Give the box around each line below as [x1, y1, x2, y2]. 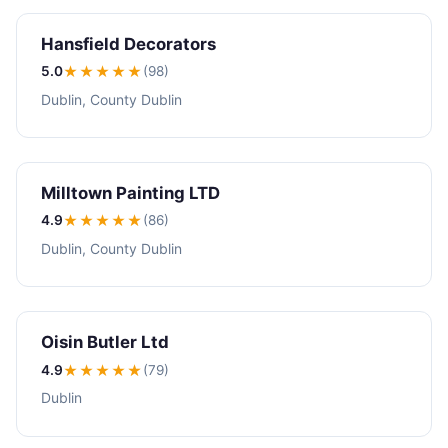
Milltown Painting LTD [41, 182, 220, 203]
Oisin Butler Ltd [41, 332, 169, 353]
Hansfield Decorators [41, 33, 216, 54]
